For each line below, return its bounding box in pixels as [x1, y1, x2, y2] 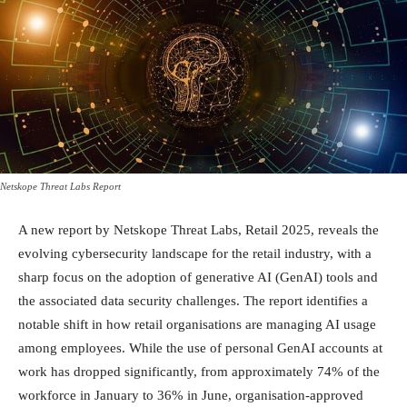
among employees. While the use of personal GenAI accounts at [18, 340, 382, 355]
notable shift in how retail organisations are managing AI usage [18, 316, 376, 332]
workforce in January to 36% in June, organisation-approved [18, 387, 363, 402]
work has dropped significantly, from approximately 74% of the [18, 363, 380, 379]
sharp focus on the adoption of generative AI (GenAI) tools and [18, 269, 378, 284]
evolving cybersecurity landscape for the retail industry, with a [18, 245, 372, 261]
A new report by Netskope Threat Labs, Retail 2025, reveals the [18, 222, 379, 237]
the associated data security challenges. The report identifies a [18, 293, 368, 308]
